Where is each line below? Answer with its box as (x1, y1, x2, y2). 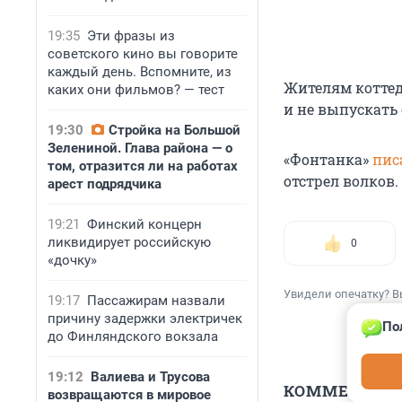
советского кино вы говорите (48, 46, 238, 62)
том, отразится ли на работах (48, 158, 238, 174)
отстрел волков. (284, 171, 398, 191)
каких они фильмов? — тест (48, 82, 224, 98)
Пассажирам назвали (87, 293, 225, 309)
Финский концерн (87, 216, 202, 232)
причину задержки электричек (48, 310, 242, 327)
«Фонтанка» (284, 150, 372, 170)
